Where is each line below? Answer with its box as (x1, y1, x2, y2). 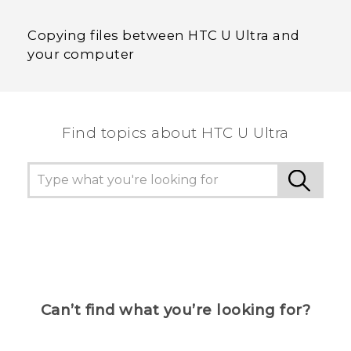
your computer (27, 46, 135, 63)
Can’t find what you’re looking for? (40, 301, 311, 320)
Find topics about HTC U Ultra (62, 124, 289, 143)
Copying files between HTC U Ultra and (27, 27, 300, 44)
